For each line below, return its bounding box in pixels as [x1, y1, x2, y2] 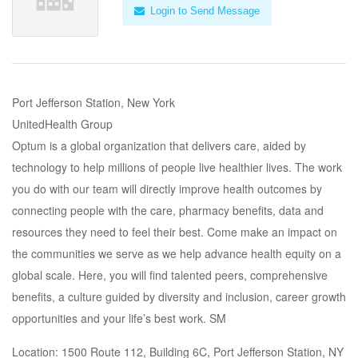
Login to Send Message [147, 5, 260, 17]
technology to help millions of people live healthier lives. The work [12, 159, 342, 175]
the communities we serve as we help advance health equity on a [12, 245, 341, 261]
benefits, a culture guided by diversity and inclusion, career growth [12, 288, 346, 304]
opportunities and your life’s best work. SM [12, 310, 226, 326]
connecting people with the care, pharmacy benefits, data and [12, 202, 324, 218]
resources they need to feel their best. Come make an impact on [12, 224, 337, 240]
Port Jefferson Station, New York [12, 94, 175, 110]
